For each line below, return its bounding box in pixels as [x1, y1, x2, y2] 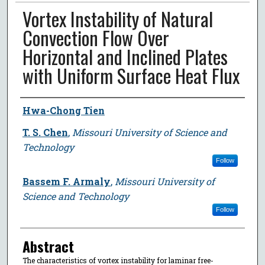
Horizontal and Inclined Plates [22, 42, 228, 70]
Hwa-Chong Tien [22, 104, 105, 117]
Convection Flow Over [22, 23, 169, 51]
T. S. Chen [22, 125, 68, 138]
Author [20, 98, 54, 119]
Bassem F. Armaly [22, 174, 111, 188]
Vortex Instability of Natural [22, 4, 213, 33]
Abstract [22, 235, 74, 257]
